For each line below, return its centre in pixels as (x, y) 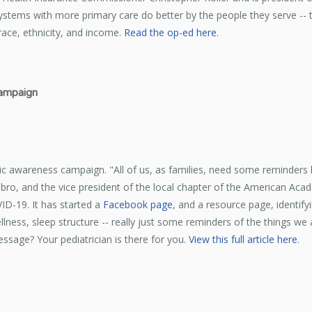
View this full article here (243, 240)
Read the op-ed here (170, 33)
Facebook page (138, 205)
